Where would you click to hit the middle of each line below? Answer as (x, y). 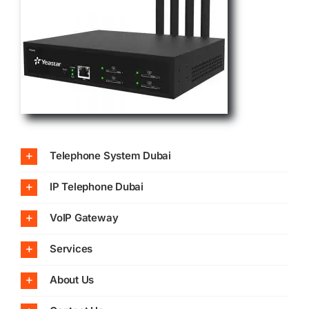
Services (71, 248)
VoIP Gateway (84, 217)
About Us (72, 279)
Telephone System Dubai (110, 155)
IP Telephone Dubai (96, 186)
